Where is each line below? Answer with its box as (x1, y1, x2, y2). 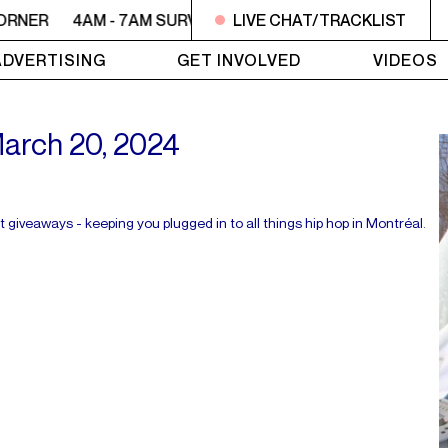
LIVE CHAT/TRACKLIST (233, 10, 407, 30)
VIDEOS (372, 50, 438, 70)
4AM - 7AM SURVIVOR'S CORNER (64, 10, 309, 30)
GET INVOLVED (177, 50, 302, 70)
